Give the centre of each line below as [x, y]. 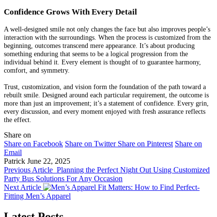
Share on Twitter [90, 144]
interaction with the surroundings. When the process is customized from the [107, 37]
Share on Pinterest [145, 144]
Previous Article [28, 170]
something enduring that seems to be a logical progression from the [96, 54]
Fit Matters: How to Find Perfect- [149, 187]
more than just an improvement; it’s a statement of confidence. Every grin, [106, 103]
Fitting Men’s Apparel [37, 196]
